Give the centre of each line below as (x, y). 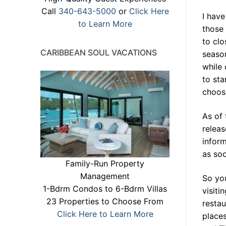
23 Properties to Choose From (105, 201)
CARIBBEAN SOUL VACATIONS (99, 53)
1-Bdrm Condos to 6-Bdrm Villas (105, 188)
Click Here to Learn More (105, 214)
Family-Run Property (105, 163)
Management (105, 176)
